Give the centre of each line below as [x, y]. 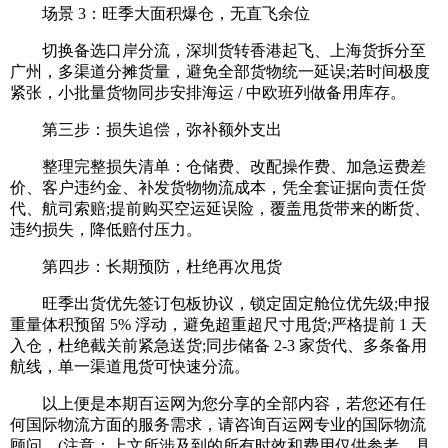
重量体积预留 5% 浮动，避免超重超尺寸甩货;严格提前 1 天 [218, 325]
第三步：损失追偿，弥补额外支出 [146, 130]
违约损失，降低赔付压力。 [106, 230]
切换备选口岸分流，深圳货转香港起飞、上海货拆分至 [218, 51]
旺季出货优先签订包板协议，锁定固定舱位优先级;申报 [220, 304]
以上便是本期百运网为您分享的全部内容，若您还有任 [218, 404]
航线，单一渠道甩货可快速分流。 [130, 367]
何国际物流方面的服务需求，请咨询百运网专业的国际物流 [218, 425]
